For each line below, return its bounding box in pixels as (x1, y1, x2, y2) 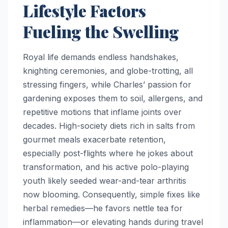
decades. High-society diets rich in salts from (23, 121, 195, 131)
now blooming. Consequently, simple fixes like (23, 189, 200, 200)
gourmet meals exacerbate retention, (23, 134, 166, 145)
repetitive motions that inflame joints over (23, 107, 182, 118)
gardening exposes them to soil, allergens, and (23, 93, 203, 104)
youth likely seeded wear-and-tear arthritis (23, 176, 186, 186)
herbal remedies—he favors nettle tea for (23, 203, 183, 214)
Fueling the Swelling (23, 20, 179, 42)
